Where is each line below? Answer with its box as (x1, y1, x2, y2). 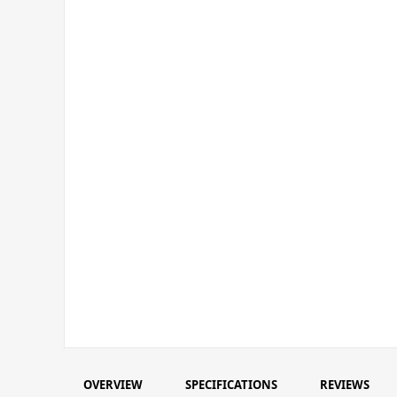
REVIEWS (320, 377, 370, 393)
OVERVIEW (83, 377, 143, 393)
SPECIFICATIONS (185, 377, 277, 393)
